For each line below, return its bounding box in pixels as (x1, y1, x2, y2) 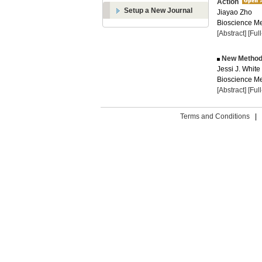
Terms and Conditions (180, 112, 250, 120)
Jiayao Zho (217, 8, 252, 16)
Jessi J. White (217, 65, 260, 73)
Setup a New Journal (124, 6, 192, 15)
